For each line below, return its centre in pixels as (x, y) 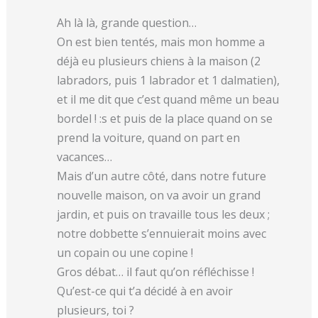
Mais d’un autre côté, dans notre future (162, 176)
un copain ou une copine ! (125, 252)
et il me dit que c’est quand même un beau (168, 99)
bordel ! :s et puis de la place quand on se (165, 118)
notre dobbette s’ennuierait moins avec (162, 233)
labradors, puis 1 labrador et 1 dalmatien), (169, 80)
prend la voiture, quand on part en (149, 137)
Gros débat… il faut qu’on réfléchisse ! (156, 272)
